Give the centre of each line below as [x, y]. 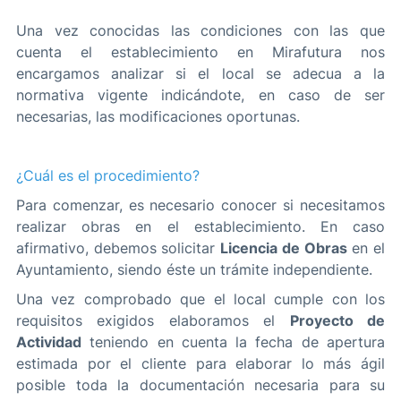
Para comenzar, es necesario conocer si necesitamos [200, 205]
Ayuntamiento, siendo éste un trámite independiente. [194, 270]
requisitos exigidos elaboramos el [153, 321]
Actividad [49, 342]
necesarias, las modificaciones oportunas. [158, 117]
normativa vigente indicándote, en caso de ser [200, 95]
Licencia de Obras [284, 248]
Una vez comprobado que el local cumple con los [200, 299]
